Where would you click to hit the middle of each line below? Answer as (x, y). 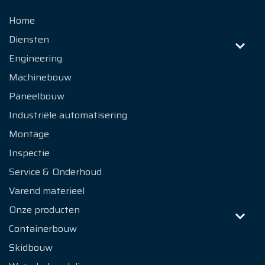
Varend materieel (47, 190)
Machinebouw (40, 77)
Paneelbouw (37, 96)
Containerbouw (43, 228)
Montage (29, 134)
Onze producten (44, 209)
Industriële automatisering (68, 115)
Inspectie (29, 153)
